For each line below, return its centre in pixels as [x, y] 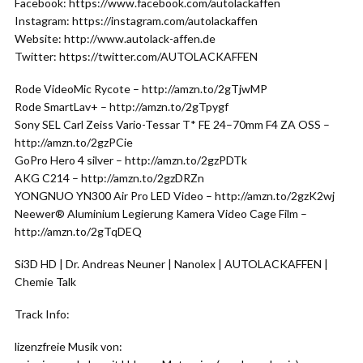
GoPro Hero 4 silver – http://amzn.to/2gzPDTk [131, 160]
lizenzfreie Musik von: [68, 346]
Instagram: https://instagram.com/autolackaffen [136, 21]
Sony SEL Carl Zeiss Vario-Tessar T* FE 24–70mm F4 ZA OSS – [172, 124]
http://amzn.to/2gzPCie [74, 142]
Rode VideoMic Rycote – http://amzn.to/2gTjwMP [141, 89]
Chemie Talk [45, 282]
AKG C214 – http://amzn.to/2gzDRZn [109, 178]
